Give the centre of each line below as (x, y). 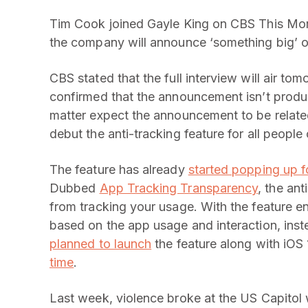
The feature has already (119, 169)
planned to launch (101, 243)
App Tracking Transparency (179, 188)
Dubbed (75, 188)
